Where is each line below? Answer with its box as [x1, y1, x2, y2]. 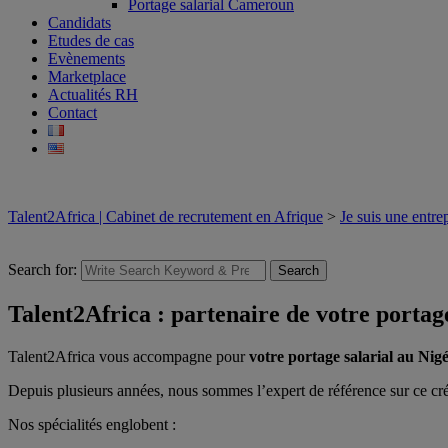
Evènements [48, 50, 125, 67]
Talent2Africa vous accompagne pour [8, 347, 249, 365]
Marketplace [48, 68, 126, 85]
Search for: [8, 261, 77, 278]
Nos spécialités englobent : [8, 415, 176, 433]
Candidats [48, 14, 111, 31]
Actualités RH [48, 86, 138, 103]
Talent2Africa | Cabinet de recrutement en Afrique [8, 208, 323, 225]
